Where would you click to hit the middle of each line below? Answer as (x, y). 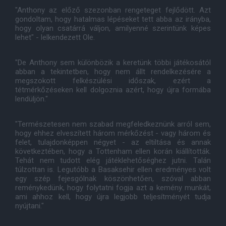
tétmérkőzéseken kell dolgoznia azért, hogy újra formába (113, 90)
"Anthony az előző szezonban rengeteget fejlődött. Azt (113, 10)
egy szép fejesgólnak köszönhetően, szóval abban (113, 179)
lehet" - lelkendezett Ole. (55, 37)
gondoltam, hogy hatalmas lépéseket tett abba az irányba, (113, 19)
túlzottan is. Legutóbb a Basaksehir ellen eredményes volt (113, 169)
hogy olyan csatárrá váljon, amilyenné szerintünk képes (113, 28)
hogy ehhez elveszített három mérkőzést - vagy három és (113, 133)
